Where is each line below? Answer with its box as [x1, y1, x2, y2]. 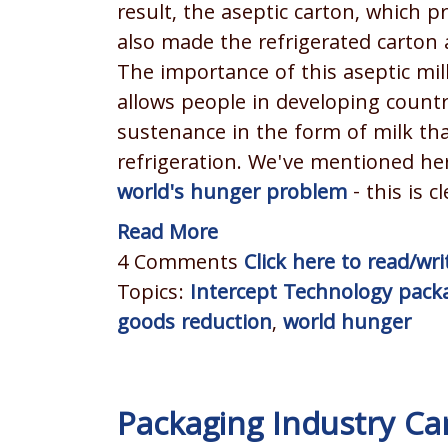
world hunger [283, 308, 411, 343]
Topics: [117, 278, 190, 313]
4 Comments [117, 248, 244, 283]
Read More [117, 218, 218, 253]
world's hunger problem [117, 178, 347, 213]
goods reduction [117, 308, 272, 343]
